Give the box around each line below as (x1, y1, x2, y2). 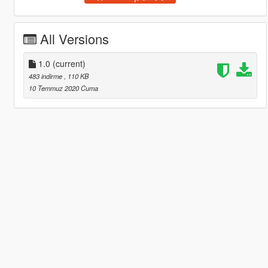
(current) (52, 57, 86, 69)
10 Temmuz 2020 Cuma (28, 83, 98, 93)
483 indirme (28, 71, 64, 81)
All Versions (39, 29, 109, 48)
